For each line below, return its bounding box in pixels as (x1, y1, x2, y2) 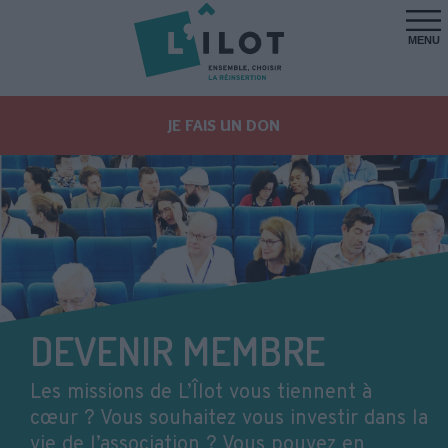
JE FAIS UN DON (168, 116, 280, 136)
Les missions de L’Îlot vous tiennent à (30, 380, 372, 407)
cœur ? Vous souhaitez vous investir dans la (30, 406, 428, 433)
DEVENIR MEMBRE (30, 325, 325, 376)
